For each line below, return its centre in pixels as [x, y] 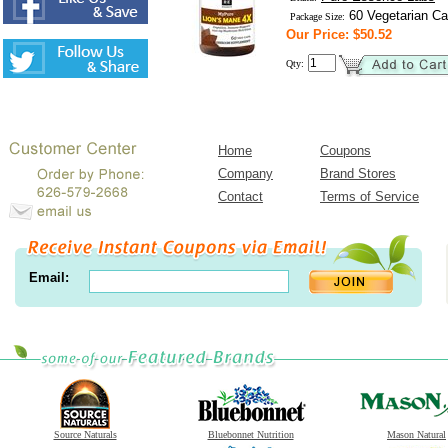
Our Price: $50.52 [339, 34]
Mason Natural [416, 434]
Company [245, 173]
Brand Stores [358, 173]
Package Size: [317, 16]
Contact [240, 196]
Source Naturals [85, 434]
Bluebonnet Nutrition [250, 434]
